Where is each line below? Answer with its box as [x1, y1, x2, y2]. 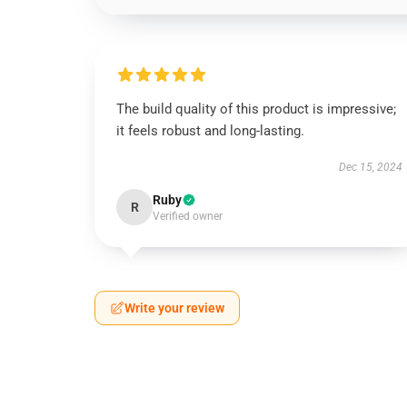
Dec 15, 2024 [338, 161, 402, 174]
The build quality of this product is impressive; [116, 101, 396, 117]
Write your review [124, 301, 224, 315]
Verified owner [153, 210, 223, 223]
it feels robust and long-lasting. [116, 123, 304, 139]
